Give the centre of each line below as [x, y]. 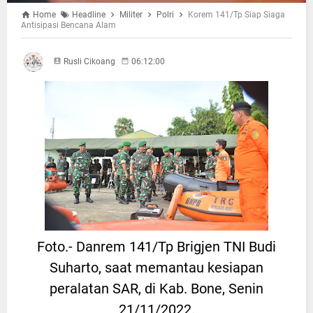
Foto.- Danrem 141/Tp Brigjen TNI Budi [156, 246]
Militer [131, 14]
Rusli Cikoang [89, 61]
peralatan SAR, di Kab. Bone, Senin [156, 288]
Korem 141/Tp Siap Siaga [236, 14]
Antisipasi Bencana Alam [68, 25]
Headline [89, 14]
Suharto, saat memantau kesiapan [156, 267]
